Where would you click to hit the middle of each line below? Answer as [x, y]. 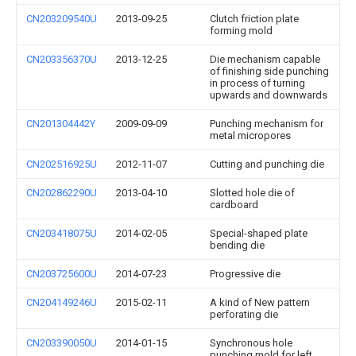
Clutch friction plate [254, 19]
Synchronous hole [251, 343]
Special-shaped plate [259, 233]
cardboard [234, 205]
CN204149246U [62, 302]
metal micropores [250, 135]
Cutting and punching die [267, 164]
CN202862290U [62, 193]
